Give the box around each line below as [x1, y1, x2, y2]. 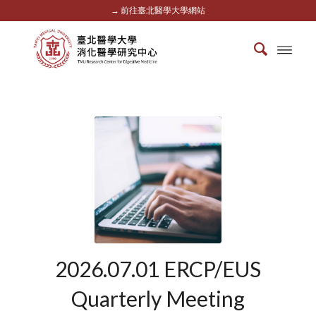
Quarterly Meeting [71, 286, 245, 311]
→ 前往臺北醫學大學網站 [110, 5, 205, 16]
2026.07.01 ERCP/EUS [54, 256, 261, 281]
